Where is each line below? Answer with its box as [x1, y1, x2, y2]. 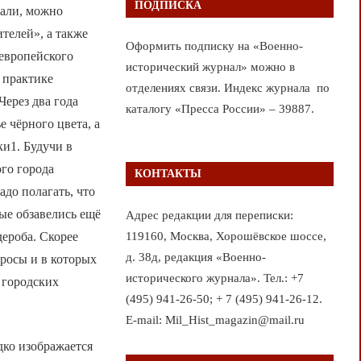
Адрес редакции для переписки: [125, 208, 293, 222]
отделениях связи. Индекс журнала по [125, 81, 330, 95]
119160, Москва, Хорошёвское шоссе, [125, 229, 326, 243]
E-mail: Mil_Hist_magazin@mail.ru [125, 313, 305, 326]
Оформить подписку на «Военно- [125, 39, 303, 53]
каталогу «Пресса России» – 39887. [125, 102, 314, 116]
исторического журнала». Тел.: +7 [125, 271, 304, 284]
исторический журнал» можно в [125, 60, 295, 74]
